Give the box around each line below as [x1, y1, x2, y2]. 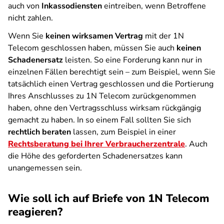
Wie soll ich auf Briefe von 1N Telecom [8, 191, 209, 206]
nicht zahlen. [8, 12, 53, 23]
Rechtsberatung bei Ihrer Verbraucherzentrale [8, 138, 185, 149]
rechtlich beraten [8, 126, 71, 137]
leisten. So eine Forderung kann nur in [63, 54, 202, 65]
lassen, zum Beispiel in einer [71, 126, 176, 137]
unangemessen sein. [8, 162, 82, 173]
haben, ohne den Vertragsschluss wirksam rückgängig [8, 102, 201, 113]
